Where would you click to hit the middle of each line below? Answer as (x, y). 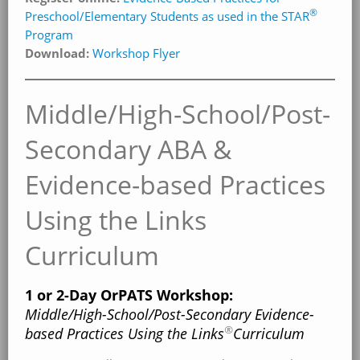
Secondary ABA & (128, 149)
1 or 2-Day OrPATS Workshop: (129, 295)
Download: (57, 53)
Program (49, 35)
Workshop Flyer (136, 53)
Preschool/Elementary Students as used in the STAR (167, 16)
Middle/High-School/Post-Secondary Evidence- (170, 314)
